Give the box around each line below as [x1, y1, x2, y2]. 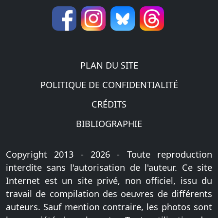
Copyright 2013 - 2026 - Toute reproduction [6, 148, 212, 160]
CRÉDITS [91, 98, 127, 110]
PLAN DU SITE [80, 59, 138, 71]
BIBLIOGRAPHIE [76, 117, 142, 129]
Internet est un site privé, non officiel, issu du [6, 175, 212, 186]
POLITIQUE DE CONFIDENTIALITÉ [40, 78, 178, 91]
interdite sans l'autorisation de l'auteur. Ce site [6, 162, 212, 173]
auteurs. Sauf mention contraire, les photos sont [6, 201, 212, 213]
